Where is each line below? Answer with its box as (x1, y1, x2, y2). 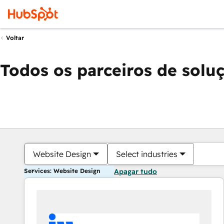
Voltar (6, 34, 24, 42)
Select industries (116, 149, 177, 159)
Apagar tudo (114, 167, 157, 176)
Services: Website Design (24, 167, 100, 174)
